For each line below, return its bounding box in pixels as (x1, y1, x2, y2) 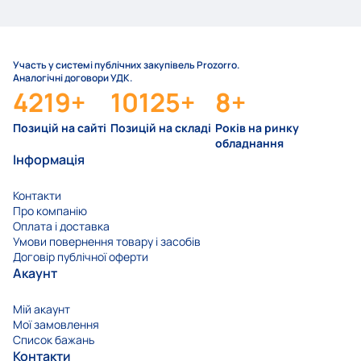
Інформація (13, 151, 85, 169)
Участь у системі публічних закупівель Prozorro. (13, 58, 239, 73)
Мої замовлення (13, 317, 99, 333)
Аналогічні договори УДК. (13, 71, 132, 85)
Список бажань (13, 332, 94, 348)
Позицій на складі (110, 120, 211, 136)
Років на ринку (215, 120, 299, 136)
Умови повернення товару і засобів (13, 234, 201, 250)
